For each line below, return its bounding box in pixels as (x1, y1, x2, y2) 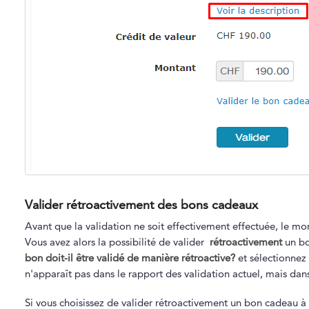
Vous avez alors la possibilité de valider (24, 235, 210, 249)
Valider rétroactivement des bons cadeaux (24, 196, 258, 212)
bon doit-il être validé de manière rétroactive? (24, 251, 235, 265)
